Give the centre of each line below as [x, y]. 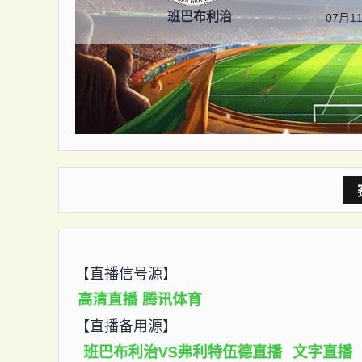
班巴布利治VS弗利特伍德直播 [183, 352]
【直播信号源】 [126, 274]
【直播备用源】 [126, 326]
